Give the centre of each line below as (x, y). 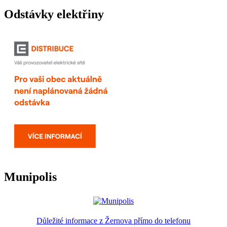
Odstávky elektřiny (54, 14)
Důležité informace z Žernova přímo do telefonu (113, 221)
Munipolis (30, 177)
